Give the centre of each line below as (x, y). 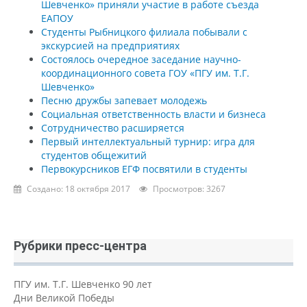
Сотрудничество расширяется (113, 127)
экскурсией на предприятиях (110, 45)
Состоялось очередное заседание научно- (141, 59)
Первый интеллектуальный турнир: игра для (148, 141)
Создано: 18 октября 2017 (78, 188)
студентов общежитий (94, 155)
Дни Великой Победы (64, 297)
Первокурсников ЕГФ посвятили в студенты (144, 169)
